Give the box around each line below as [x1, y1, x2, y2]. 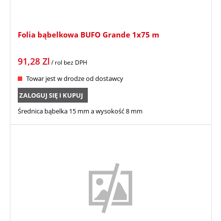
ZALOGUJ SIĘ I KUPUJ [19, 90, 83, 100]
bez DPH [64, 58, 87, 67]
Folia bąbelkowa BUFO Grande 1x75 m [18, 29, 159, 39]
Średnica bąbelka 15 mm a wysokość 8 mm [18, 106, 143, 115]
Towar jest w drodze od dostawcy [26, 74, 123, 83]
